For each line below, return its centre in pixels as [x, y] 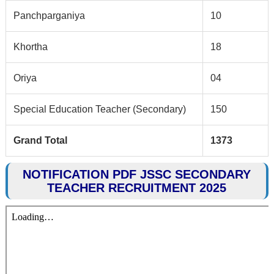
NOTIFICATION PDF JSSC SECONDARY [137, 175]
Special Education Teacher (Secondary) [99, 109]
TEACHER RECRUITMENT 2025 [137, 188]
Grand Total [40, 141]
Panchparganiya [49, 16]
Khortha [30, 47]
